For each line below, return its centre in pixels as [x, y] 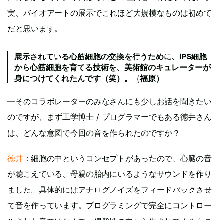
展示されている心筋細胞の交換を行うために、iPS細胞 [110, 56]
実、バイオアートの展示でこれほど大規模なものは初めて [110, 13]
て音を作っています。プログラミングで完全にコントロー [110, 205]
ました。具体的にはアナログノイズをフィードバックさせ [110, 189]
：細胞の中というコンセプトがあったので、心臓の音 [117, 158]
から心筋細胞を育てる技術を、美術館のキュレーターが [112, 67]
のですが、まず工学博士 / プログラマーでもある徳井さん [110, 117]
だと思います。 [35, 28]
